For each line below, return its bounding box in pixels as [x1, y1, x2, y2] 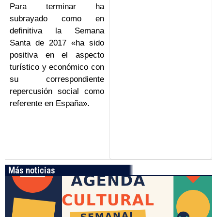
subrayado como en [10, 14, 104, 23]
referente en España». [10, 98, 90, 108]
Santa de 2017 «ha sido [10, 38, 104, 47]
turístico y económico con [10, 62, 104, 72]
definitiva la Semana [10, 26, 104, 35]
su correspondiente [10, 74, 104, 84]
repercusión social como [10, 86, 104, 96]
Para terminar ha [10, 1, 104, 11]
